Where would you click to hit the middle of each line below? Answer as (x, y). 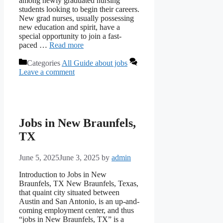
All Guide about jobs (95, 63)
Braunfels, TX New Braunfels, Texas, (79, 183)
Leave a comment (47, 72)
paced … (34, 45)
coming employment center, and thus (76, 210)
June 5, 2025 (39, 157)
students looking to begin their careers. (79, 9)
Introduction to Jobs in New (63, 174)
